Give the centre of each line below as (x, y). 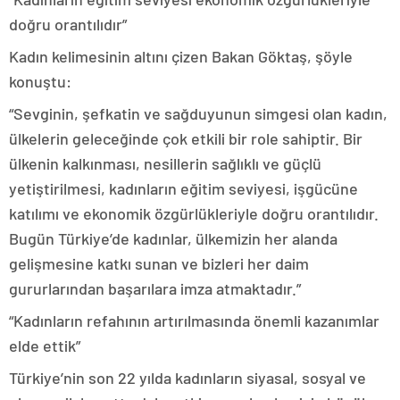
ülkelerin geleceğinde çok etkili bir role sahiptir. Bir (186, 138)
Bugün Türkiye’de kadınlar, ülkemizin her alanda (173, 238)
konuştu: (40, 81)
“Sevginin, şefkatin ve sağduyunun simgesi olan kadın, (198, 113)
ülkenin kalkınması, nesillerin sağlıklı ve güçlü (165, 163)
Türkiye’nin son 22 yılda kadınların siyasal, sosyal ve (187, 378)
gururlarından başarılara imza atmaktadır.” (155, 288)
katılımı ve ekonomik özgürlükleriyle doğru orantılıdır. (194, 213)
